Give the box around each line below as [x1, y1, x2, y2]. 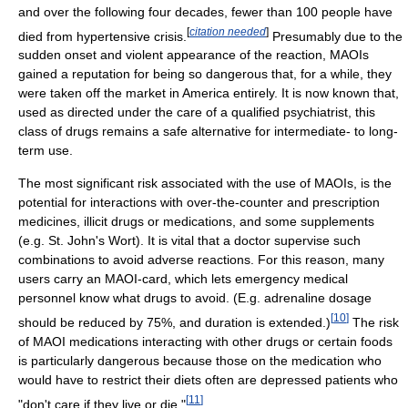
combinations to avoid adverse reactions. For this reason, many [18, 252, 384, 268]
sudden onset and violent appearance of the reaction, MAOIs [18, 47, 369, 63]
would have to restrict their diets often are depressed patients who [18, 372, 398, 387]
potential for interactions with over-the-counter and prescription [18, 195, 380, 210]
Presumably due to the [269, 28, 403, 44]
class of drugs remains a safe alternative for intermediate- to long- [18, 124, 398, 139]
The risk [349, 314, 399, 330]
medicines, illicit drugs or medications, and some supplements [18, 214, 374, 229]
